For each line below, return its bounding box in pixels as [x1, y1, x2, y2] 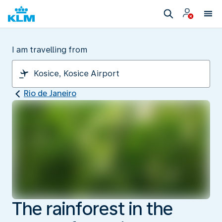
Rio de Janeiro [24, 89, 76, 98]
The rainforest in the [12, 198, 173, 220]
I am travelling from [12, 45, 87, 55]
